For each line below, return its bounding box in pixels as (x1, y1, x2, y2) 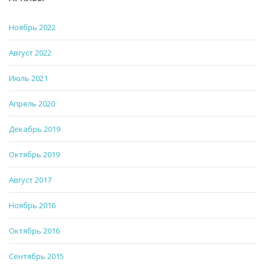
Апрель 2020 (9, 98, 55, 109)
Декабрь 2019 (9, 123, 60, 134)
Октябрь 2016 (9, 225, 60, 236)
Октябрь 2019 (9, 148, 60, 160)
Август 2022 (9, 47, 51, 58)
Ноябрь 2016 (9, 199, 56, 211)
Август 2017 (9, 174, 51, 185)
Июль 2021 (9, 72, 48, 83)
